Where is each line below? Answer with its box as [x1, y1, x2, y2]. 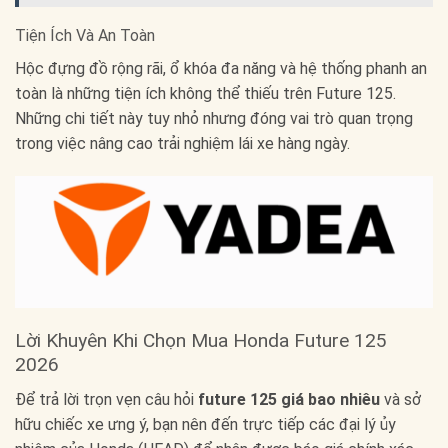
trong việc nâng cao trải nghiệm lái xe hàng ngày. [15, 133, 350, 153]
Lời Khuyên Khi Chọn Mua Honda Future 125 [15, 329, 387, 353]
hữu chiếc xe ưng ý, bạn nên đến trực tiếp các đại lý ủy [15, 414, 396, 434]
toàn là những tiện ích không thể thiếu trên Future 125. [15, 83, 396, 103]
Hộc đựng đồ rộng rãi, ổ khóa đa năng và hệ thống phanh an [15, 58, 427, 78]
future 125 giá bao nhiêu [198, 389, 380, 409]
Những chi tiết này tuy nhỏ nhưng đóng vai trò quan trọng [15, 108, 413, 128]
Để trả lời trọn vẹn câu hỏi [15, 389, 198, 409]
